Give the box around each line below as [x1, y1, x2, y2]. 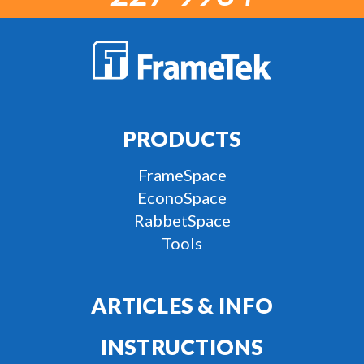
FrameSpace [137, 165, 227, 185]
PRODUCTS [122, 126, 242, 153]
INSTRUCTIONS [100, 334, 264, 361]
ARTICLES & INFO [91, 292, 273, 319]
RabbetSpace [133, 210, 231, 231]
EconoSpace [137, 188, 227, 208]
